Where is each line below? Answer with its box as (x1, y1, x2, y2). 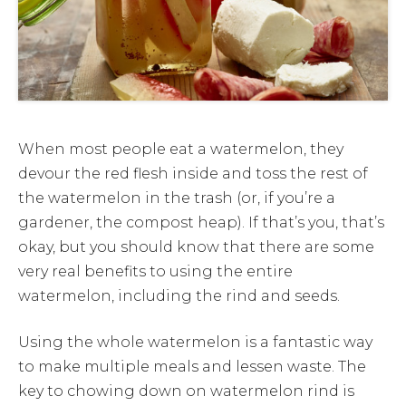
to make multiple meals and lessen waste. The (18, 357, 366, 375)
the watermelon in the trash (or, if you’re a (18, 188, 335, 207)
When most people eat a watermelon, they (18, 140, 343, 158)
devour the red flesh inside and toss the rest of (18, 164, 368, 182)
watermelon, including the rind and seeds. (18, 286, 340, 304)
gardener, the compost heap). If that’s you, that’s (18, 213, 384, 231)
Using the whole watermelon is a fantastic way (18, 333, 372, 351)
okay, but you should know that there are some (18, 237, 374, 256)
